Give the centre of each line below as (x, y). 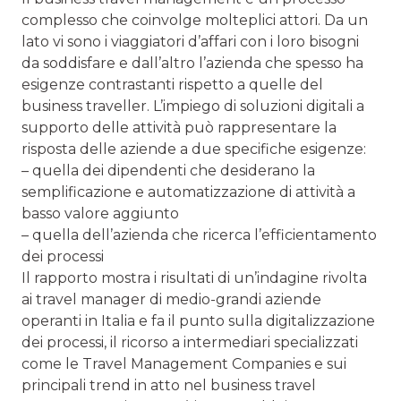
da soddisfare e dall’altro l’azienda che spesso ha (192, 63)
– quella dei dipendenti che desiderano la (168, 170)
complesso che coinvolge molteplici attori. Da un (195, 20)
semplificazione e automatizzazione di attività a (188, 192)
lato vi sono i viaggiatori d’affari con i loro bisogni (190, 41)
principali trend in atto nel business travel (169, 385)
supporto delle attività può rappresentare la (179, 127)
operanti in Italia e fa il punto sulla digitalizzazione (198, 320)
